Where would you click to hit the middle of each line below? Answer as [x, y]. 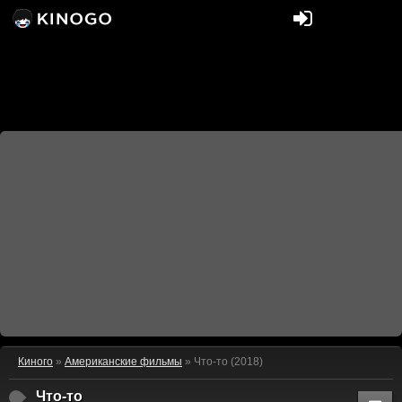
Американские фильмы [123, 362]
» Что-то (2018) [223, 362]
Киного [35, 362]
